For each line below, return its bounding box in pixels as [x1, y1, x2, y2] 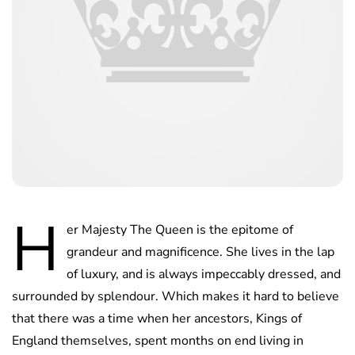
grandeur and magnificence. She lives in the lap [67, 242, 334, 261]
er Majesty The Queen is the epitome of [67, 220, 293, 239]
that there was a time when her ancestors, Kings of [12, 309, 302, 327]
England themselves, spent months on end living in [12, 331, 303, 349]
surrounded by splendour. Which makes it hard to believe [12, 287, 339, 305]
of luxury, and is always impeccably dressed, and [67, 265, 341, 283]
